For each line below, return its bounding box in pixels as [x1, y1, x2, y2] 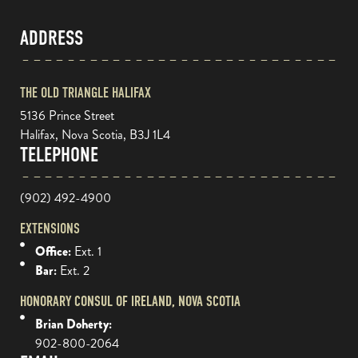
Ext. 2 [59, 261, 89, 280]
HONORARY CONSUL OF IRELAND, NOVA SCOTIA [20, 292, 241, 310]
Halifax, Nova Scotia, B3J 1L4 [20, 125, 170, 144]
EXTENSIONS [20, 220, 80, 237]
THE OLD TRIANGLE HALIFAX [20, 84, 151, 101]
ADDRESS [20, 26, 83, 50]
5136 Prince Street [20, 105, 114, 125]
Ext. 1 [74, 241, 101, 261]
